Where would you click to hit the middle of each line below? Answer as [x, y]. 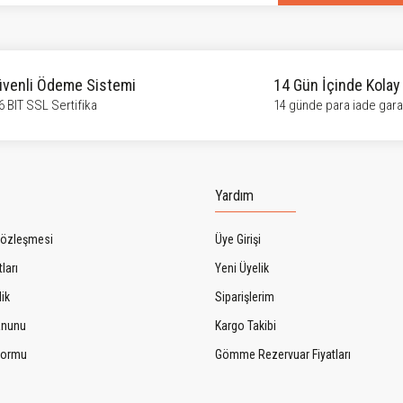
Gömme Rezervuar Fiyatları [283, 354]
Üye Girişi [238, 239]
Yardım [234, 196]
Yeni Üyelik [242, 268]
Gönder [201, 142]
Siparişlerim [245, 297]
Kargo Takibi [246, 326]
